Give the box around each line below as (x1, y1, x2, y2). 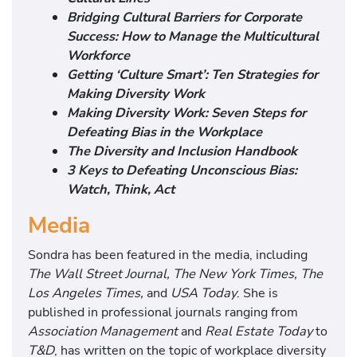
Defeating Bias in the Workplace (67, 123, 263, 142)
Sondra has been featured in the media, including (28, 245, 308, 264)
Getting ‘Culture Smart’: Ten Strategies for (67, 65, 319, 84)
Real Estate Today (205, 321, 312, 340)
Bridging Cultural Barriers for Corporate (67, 8, 303, 27)
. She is (237, 283, 278, 302)
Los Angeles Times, (28, 283, 143, 302)
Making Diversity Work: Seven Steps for (67, 104, 307, 123)
